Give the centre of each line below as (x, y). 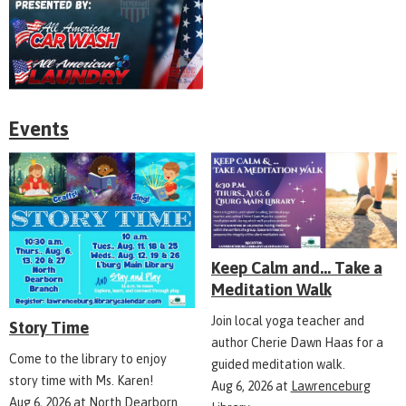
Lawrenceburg (330, 386)
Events (39, 128)
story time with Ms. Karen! (81, 381)
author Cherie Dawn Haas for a (297, 342)
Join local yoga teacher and (287, 320)
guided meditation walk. (278, 364)
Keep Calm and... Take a (296, 267)
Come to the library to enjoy (88, 359)
